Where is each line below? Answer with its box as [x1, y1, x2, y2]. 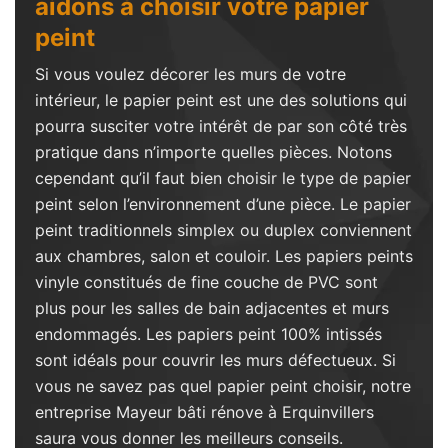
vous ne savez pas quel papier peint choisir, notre [35, 376, 411, 396]
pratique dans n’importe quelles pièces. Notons [35, 142, 392, 162]
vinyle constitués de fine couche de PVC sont [35, 272, 378, 292]
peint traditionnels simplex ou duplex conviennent [35, 220, 412, 240]
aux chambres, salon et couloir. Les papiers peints [35, 246, 413, 266]
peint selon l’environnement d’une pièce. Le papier [35, 194, 411, 214]
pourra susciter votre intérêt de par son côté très [35, 116, 407, 136]
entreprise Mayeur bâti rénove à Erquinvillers [35, 402, 374, 422]
